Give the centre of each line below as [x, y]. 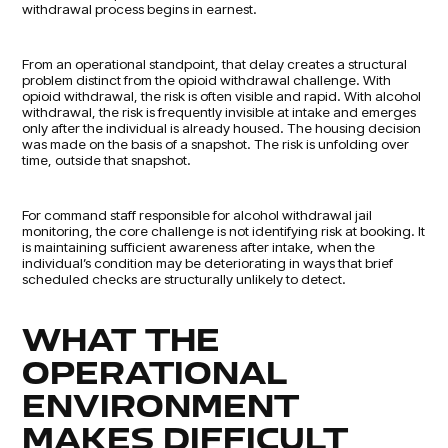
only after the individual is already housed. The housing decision [222, 127]
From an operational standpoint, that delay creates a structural [215, 63]
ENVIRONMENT [161, 409]
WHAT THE [121, 343]
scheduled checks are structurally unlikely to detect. [184, 278]
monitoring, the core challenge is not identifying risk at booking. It [224, 230]
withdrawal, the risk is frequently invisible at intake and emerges [219, 111]
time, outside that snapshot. [107, 159]
